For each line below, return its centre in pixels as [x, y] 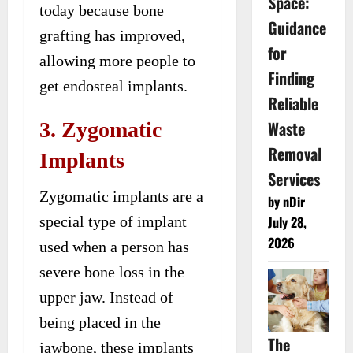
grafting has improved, [112, 35]
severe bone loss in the [112, 271]
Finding [291, 78]
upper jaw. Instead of [106, 297]
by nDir [286, 202]
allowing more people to [117, 60]
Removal [294, 154]
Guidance [297, 28]
